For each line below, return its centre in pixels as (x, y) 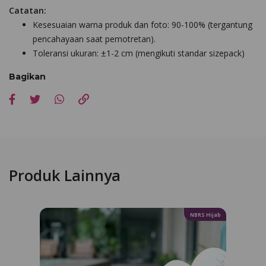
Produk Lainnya (65, 175)
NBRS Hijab (205, 215)
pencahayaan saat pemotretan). (94, 39)
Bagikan (27, 77)
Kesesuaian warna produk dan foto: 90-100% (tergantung (142, 25)
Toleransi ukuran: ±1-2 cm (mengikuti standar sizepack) (139, 53)
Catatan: (28, 10)
